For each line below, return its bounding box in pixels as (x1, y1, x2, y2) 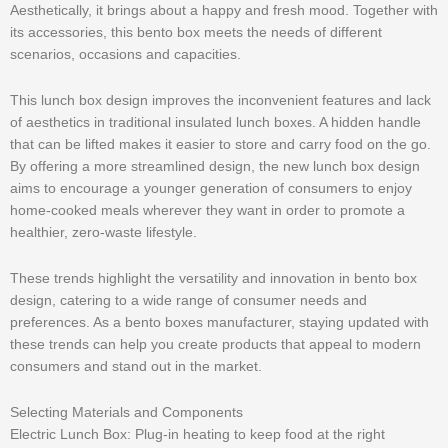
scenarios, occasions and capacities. (10, 47, 241, 63)
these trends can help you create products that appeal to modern (10, 337, 421, 353)
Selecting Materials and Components (10, 405, 243, 421)
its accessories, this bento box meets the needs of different (10, 25, 382, 41)
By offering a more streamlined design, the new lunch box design (10, 159, 420, 175)
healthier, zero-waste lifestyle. (10, 225, 197, 241)
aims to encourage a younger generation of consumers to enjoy (10, 181, 412, 197)
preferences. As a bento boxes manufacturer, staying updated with (10, 315, 429, 331)
